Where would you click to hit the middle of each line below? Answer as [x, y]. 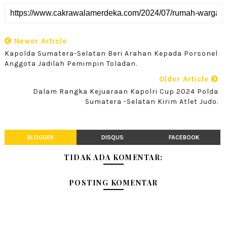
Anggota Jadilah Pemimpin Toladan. [71, 64]
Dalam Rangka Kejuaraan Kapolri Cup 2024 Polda [126, 92]
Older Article [185, 79]
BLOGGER [40, 138]
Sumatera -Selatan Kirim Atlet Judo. [152, 102]
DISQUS [112, 138]
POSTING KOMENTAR [113, 183]
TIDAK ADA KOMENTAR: [113, 158]
